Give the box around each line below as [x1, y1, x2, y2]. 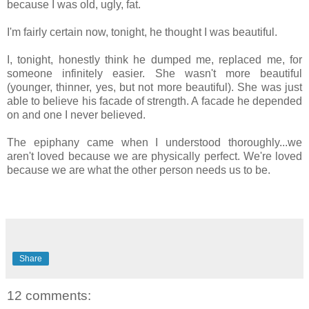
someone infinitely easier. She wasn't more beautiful [7, 67, 302, 79]
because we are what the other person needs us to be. [7, 163, 270, 176]
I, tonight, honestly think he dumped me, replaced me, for [7, 53, 302, 66]
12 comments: [7, 288, 91, 303]
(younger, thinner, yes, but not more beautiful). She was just [7, 81, 302, 93]
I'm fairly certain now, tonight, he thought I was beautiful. [7, 26, 277, 38]
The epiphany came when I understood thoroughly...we [7, 136, 302, 148]
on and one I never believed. [7, 108, 146, 121]
